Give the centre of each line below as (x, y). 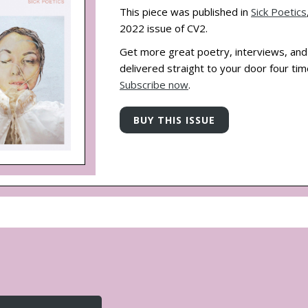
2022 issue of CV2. (164, 29)
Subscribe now (154, 85)
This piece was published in (185, 12)
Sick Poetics (279, 12)
